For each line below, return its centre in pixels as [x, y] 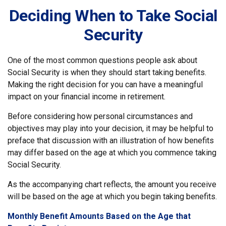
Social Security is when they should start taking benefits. [107, 72]
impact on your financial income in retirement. [87, 97]
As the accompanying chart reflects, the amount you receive [112, 184]
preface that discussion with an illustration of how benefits [111, 140]
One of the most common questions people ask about [102, 60]
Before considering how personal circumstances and [100, 116]
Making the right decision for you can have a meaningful [105, 84]
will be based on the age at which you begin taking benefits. [112, 196]
